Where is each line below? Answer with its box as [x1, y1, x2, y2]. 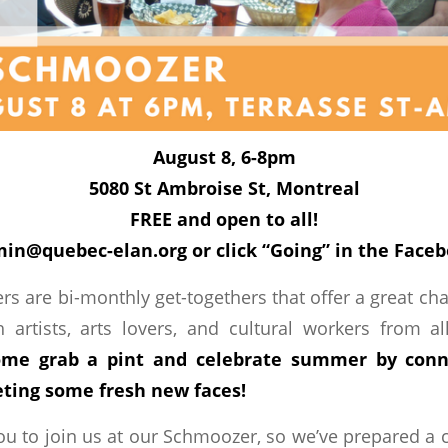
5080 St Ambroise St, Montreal [88, 174, 360, 200]
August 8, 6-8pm [152, 143, 296, 169]
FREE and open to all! [130, 205, 318, 231]
